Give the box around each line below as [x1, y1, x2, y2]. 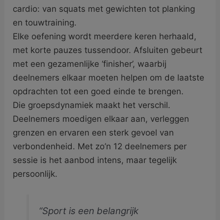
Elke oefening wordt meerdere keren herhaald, [13, 31, 197, 41]
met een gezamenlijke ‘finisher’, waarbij [13, 58, 167, 69]
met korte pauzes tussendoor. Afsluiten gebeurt [13, 45, 203, 55]
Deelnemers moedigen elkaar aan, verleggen [13, 113, 190, 124]
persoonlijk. [13, 168, 58, 179]
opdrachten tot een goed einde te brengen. [13, 86, 184, 96]
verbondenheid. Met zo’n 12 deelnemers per [13, 141, 187, 151]
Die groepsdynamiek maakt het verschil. [13, 100, 171, 110]
